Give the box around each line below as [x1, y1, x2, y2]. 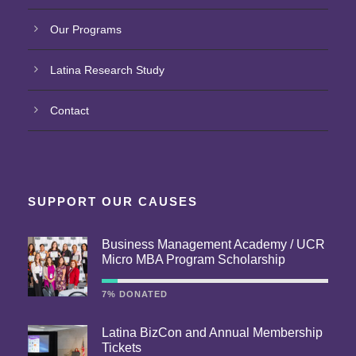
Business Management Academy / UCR [102, 238, 325, 252]
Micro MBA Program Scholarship [102, 253, 285, 267]
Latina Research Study [50, 64, 164, 77]
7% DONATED [102, 289, 168, 300]
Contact [50, 104, 89, 118]
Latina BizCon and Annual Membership [102, 326, 323, 340]
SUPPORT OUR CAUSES [28, 195, 198, 209]
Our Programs [50, 23, 122, 37]
